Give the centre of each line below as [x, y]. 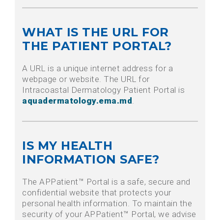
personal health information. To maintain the [107, 204]
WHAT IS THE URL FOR [96, 32]
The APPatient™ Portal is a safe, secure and [106, 182]
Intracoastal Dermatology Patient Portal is [103, 90]
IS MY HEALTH [67, 146]
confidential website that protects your [97, 193]
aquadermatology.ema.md [77, 101]
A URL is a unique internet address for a [97, 69]
